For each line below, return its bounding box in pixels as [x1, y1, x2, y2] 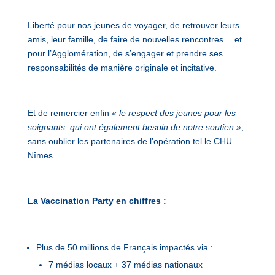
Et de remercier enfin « [27, 108, 119, 118]
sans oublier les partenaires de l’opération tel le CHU [27, 136, 232, 146]
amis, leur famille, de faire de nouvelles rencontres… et [27, 34, 242, 44]
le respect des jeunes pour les [118, 108, 236, 118]
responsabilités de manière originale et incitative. [27, 63, 217, 72]
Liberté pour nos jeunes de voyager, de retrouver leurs [27, 20, 239, 30]
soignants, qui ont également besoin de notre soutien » [27, 122, 241, 132]
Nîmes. [27, 150, 55, 160]
